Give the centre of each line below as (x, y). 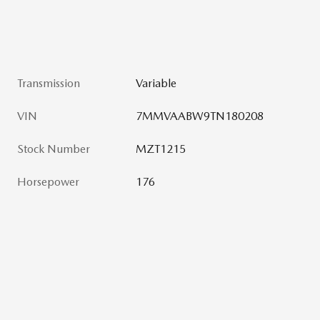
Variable (156, 83)
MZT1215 (161, 149)
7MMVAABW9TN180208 (200, 116)
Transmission (49, 83)
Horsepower (48, 181)
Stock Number (54, 149)
